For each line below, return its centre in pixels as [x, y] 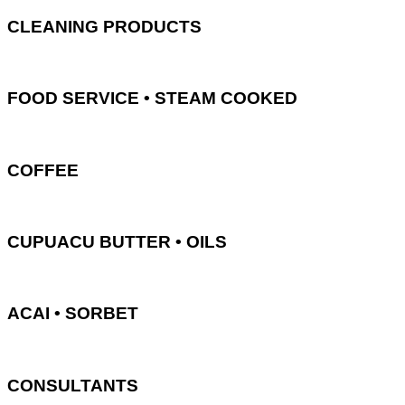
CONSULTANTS [73, 385]
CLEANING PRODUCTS [104, 26]
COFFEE [43, 170]
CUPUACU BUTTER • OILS [117, 241]
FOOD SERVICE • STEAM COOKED [152, 99]
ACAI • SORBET [73, 314]
